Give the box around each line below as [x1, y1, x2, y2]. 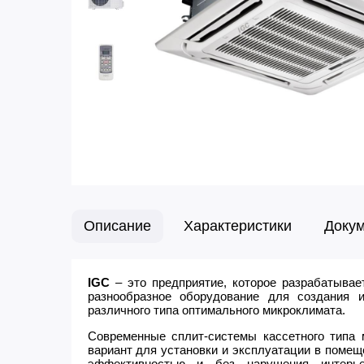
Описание [83, 218, 151, 234]
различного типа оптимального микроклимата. [87, 303, 345, 317]
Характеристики [183, 218, 292, 234]
